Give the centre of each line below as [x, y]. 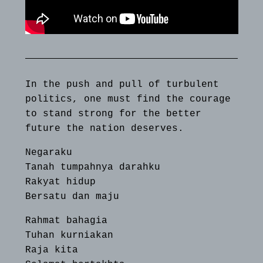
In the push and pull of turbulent [122, 84]
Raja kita [51, 250]
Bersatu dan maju [72, 196]
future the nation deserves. [104, 128]
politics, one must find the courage [128, 99]
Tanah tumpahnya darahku [92, 167]
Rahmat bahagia [66, 220]
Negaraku [48, 152]
